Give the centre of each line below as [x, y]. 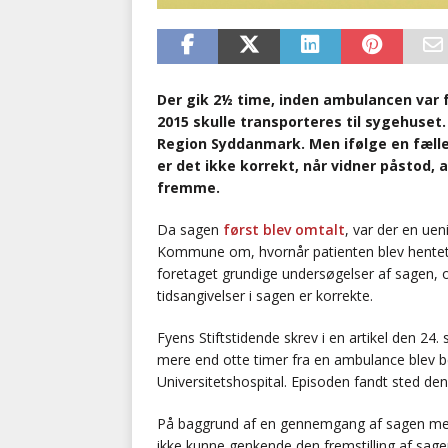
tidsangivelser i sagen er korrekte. [265, 296]
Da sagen [188, 230]
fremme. [188, 188]
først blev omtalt [282, 230]
